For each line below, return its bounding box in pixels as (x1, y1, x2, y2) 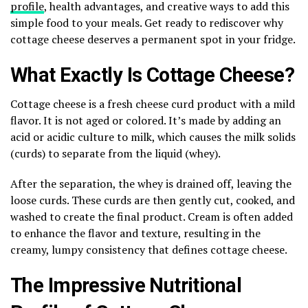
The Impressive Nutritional (10, 273, 242, 297)
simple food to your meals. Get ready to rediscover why (10, 14, 283, 30)
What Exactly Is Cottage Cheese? (10, 63, 295, 87)
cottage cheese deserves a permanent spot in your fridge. (10, 31, 296, 47)
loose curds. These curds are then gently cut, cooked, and (10, 192, 295, 208)
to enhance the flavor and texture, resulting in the (10, 225, 261, 241)
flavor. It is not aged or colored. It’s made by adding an (10, 112, 281, 128)
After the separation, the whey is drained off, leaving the (10, 175, 291, 191)
